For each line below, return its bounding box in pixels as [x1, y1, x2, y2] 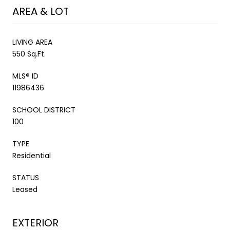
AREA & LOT [12, 4, 69, 18]
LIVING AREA [12, 36, 52, 47]
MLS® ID [12, 70, 39, 81]
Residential [12, 150, 51, 161]
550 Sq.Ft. [12, 48, 46, 59]
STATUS [12, 172, 39, 183]
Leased [12, 184, 37, 195]
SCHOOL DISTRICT [12, 104, 75, 115]
